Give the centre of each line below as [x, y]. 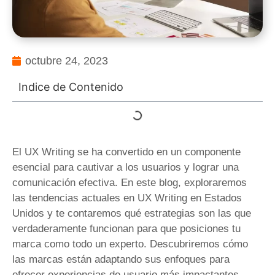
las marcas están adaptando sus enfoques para [121, 259]
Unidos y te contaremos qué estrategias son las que [132, 213]
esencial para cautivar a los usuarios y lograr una [126, 167]
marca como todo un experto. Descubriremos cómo [130, 244]
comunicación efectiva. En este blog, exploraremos [130, 182]
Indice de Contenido [71, 87]
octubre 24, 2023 [67, 60]
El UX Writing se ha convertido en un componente [126, 152]
